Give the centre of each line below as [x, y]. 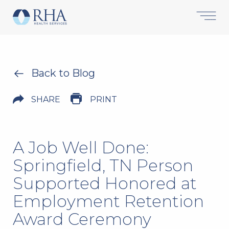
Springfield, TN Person [103, 165]
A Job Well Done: [81, 147]
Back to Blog [63, 73]
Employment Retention [108, 201]
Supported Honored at [105, 183]
